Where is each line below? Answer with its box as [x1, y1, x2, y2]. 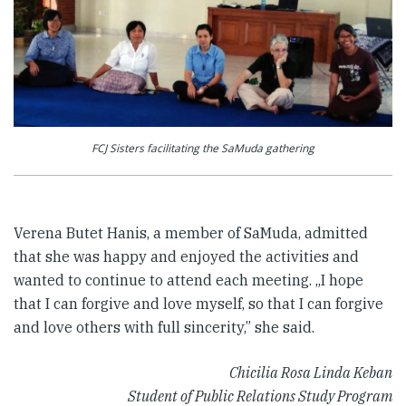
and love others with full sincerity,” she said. [14, 317, 314, 336]
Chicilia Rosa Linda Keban [229, 362, 392, 382]
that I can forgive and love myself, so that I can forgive [14, 294, 383, 313]
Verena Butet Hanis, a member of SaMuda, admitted [14, 223, 368, 242]
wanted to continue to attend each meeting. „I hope [14, 270, 363, 289]
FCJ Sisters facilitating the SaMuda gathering [92, 140, 314, 156]
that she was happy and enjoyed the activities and [14, 246, 359, 266]
